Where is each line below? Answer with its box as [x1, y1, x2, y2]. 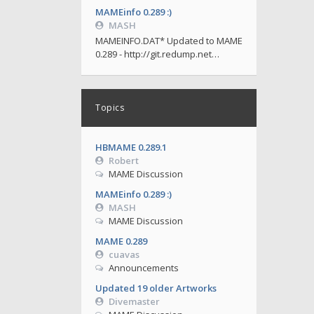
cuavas [108, 248, 139, 261]
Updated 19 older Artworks [95, 282, 217, 294]
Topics [95, 102, 124, 114]
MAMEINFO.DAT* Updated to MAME [95, 34, 243, 47]
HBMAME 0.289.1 [95, 141, 167, 153]
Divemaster [108, 295, 160, 308]
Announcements [108, 261, 179, 274]
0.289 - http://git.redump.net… [95, 48, 219, 60]
